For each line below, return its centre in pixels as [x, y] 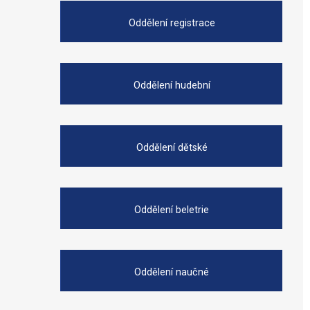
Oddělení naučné [172, 272]
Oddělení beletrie [172, 210]
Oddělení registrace [172, 23]
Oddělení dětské [172, 147]
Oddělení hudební [172, 85]
